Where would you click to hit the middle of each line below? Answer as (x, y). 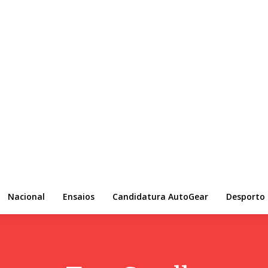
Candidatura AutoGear (160, 196)
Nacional (26, 196)
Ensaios (79, 196)
